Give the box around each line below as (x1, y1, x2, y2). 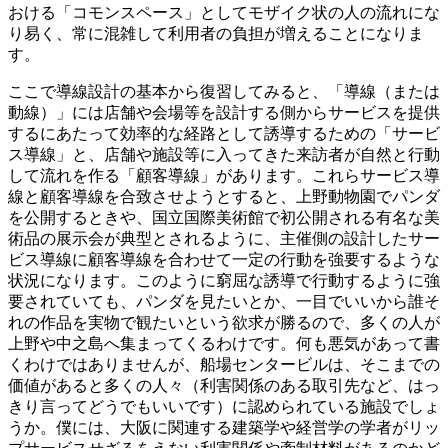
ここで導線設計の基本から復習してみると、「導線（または (8, 82, 440, 100)
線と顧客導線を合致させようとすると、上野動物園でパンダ (8, 187, 440, 205)
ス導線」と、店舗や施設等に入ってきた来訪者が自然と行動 (8, 145, 440, 163)
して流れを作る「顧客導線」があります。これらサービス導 (8, 166, 440, 184)
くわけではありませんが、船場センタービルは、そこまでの (8, 355, 440, 373)
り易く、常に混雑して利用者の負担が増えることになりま (8, 24, 424, 42)
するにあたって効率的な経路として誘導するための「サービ (8, 124, 440, 142)
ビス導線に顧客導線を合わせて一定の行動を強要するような (8, 250, 440, 268)
